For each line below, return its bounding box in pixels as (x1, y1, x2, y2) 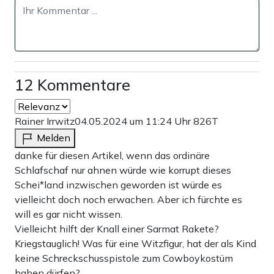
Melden (37, 131, 70, 144)
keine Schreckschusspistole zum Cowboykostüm (15, 252, 233, 265)
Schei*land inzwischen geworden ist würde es (15, 179, 222, 191)
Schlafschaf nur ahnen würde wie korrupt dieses (15, 164, 231, 177)
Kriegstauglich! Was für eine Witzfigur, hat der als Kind (15, 237, 256, 250)
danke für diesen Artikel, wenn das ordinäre (15, 149, 210, 162)
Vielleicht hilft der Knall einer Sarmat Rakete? (15, 223, 219, 235)
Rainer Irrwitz (15, 115, 75, 128)
